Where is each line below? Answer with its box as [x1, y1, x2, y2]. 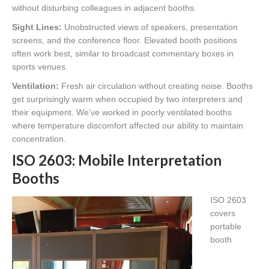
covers [210, 208, 235, 218]
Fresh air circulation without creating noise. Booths [59, 80, 253, 91]
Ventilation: [12, 80, 59, 91]
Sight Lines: [12, 22, 62, 32]
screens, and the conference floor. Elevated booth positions [12, 35, 237, 45]
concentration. [12, 133, 66, 144]
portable [210, 221, 241, 231]
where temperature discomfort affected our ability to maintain [12, 120, 243, 130]
